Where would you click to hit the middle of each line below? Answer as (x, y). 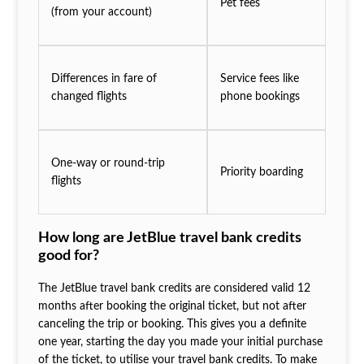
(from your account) (101, 12)
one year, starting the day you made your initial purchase (180, 342)
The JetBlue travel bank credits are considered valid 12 (174, 288)
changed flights (89, 96)
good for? (68, 256)
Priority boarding (261, 172)
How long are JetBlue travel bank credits (169, 238)
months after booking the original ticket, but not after (172, 306)
